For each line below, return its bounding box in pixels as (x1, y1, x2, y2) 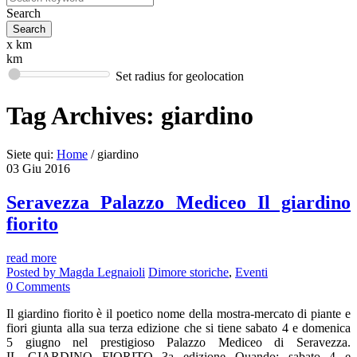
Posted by (6, 265, 59, 280)
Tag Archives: (6, 100, 161, 130)
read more (6, 251, 57, 265)
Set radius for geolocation (116, 69, 244, 84)
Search (6, 6, 41, 21)
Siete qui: (6, 147, 53, 162)
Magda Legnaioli (59, 265, 145, 280)
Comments (13, 280, 70, 294)
